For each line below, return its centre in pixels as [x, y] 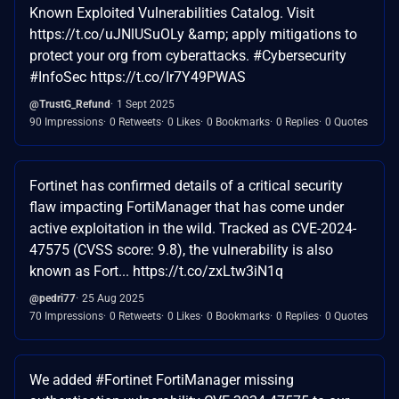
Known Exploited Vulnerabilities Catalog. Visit [172, 12]
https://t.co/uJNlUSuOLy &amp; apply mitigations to [193, 34]
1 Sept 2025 [146, 104]
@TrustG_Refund [70, 104]
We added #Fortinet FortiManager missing [162, 379]
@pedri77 [53, 298]
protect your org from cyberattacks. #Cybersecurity [188, 55]
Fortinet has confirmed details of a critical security [186, 185]
